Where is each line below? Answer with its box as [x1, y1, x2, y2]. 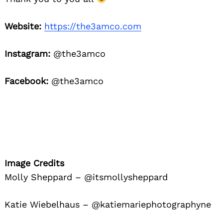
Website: [4, 21, 41, 32]
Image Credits [4, 158, 64, 169]
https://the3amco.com [44, 21, 141, 32]
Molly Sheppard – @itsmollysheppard [4, 172, 168, 183]
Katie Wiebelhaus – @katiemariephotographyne [4, 199, 211, 210]
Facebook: [4, 76, 48, 87]
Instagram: [4, 48, 50, 59]
